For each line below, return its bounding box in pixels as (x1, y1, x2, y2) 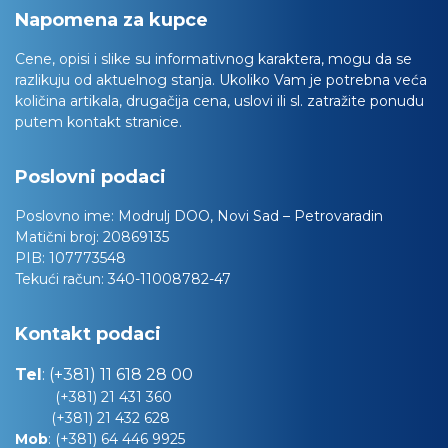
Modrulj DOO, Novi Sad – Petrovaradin (118, 206, 383, 225)
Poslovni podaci (15, 165, 166, 188)
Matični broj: (15, 227, 103, 246)
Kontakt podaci (15, 322, 161, 345)
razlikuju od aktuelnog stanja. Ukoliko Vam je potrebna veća (15, 70, 427, 89)
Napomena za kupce (15, 8, 208, 31)
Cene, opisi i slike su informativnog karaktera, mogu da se (15, 49, 412, 68)
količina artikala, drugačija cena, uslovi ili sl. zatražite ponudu (15, 91, 424, 110)
